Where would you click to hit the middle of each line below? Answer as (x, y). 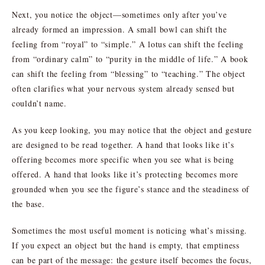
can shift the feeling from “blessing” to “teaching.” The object (129, 73)
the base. (28, 203)
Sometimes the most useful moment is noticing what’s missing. (130, 230)
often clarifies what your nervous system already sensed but (123, 88)
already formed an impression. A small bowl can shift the (119, 29)
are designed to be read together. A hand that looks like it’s (123, 144)
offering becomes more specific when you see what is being (123, 159)
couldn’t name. (39, 103)
